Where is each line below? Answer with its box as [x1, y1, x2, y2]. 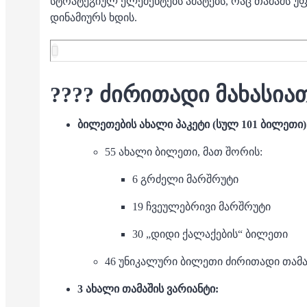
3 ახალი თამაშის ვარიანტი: [77, 283, 219, 295]
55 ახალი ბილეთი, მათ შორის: [105, 146, 262, 158]
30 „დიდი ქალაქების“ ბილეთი [132, 228, 288, 240]
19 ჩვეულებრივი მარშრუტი [132, 201, 271, 212]
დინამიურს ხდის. [50, 12, 137, 23]
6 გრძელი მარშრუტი [132, 173, 238, 185]
